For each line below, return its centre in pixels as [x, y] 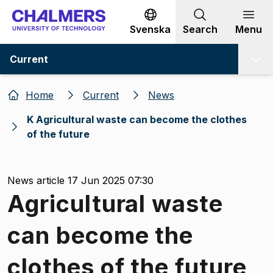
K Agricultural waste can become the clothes [137, 119]
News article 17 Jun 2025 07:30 [80, 180]
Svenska [150, 29]
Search [200, 29]
